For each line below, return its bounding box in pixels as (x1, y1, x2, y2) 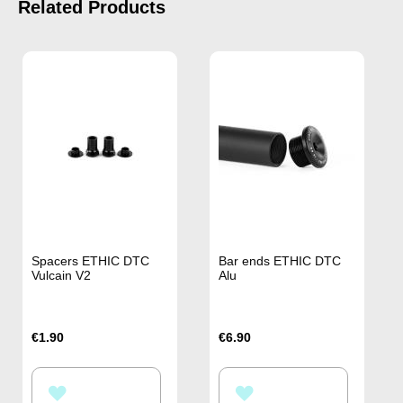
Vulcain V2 (31, 267, 91, 282)
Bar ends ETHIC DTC (219, 253, 342, 268)
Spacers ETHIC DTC (31, 253, 149, 268)
